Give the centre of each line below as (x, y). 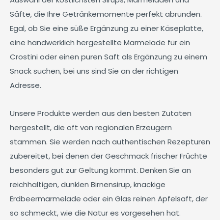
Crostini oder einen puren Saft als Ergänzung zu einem (109, 57)
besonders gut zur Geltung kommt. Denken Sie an (100, 170)
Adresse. (26, 85)
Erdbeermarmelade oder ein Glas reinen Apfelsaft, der (109, 199)
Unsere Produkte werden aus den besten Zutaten (101, 113)
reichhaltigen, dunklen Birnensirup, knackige (88, 184)
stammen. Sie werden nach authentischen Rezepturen (110, 142)
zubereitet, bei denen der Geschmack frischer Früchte (109, 156)
